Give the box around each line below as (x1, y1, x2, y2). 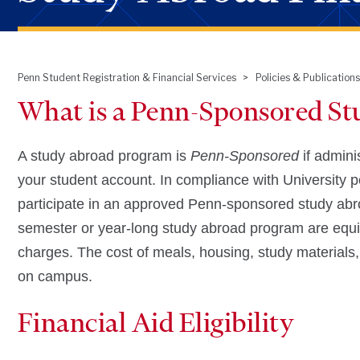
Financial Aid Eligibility (17, 306, 295, 338)
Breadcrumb (17, 85, 130, 108)
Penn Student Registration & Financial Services (17, 72, 236, 84)
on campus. (17, 268, 92, 284)
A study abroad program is (17, 148, 190, 164)
